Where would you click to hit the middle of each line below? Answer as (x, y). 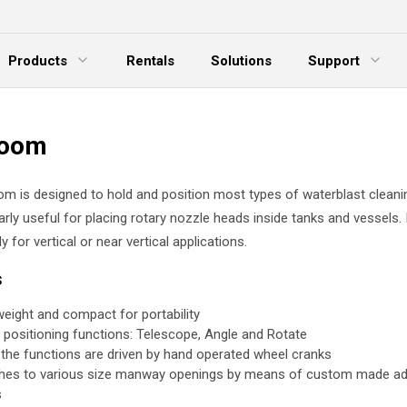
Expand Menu (328, 85)
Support (334, 60)
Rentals (150, 60)
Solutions (241, 60)
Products (38, 60)
